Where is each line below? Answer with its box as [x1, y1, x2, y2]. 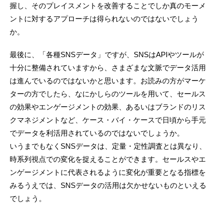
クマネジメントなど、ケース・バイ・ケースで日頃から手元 [10, 116, 206, 124]
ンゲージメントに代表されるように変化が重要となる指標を [10, 168, 206, 177]
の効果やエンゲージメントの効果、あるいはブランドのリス [10, 103, 206, 111]
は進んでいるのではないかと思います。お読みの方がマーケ [10, 77, 206, 85]
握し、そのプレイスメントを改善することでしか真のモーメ [10, 1, 206, 10]
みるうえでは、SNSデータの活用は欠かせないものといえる [10, 181, 206, 190]
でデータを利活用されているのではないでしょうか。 [10, 129, 184, 138]
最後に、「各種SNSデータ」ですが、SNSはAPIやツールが [10, 50, 204, 59]
